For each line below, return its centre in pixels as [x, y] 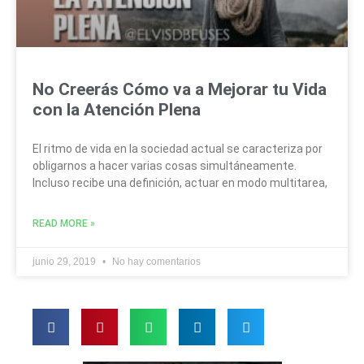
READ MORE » [64, 223]
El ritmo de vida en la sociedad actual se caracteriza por [178, 148]
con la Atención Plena [117, 109]
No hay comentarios [155, 261]
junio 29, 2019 [65, 261]
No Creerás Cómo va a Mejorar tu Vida [180, 89]
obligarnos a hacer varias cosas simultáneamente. [165, 165]
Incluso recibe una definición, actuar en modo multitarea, [180, 182]
